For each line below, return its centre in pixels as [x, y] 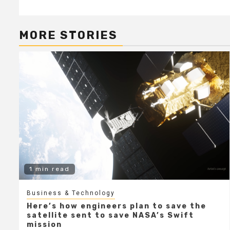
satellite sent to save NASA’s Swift [110, 215]
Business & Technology [71, 193]
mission [44, 224]
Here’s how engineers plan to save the [117, 206]
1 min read [50, 169]
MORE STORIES [68, 35]
